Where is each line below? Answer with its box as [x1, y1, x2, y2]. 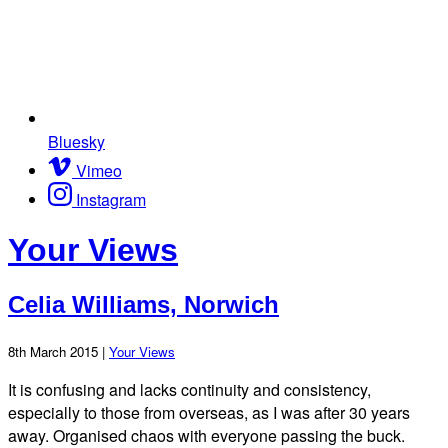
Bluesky [48, 129, 105, 153]
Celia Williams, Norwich [8, 290, 279, 318]
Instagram [76, 187, 146, 211]
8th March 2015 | [8, 341, 109, 361]
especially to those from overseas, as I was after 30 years [8, 400, 410, 424]
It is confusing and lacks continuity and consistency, [8, 377, 371, 401]
